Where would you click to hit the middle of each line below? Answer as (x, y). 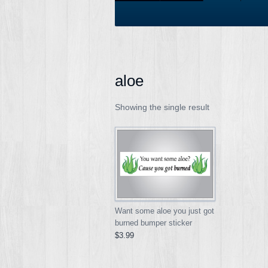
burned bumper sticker (153, 223)
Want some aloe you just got (165, 211)
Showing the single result (162, 107)
